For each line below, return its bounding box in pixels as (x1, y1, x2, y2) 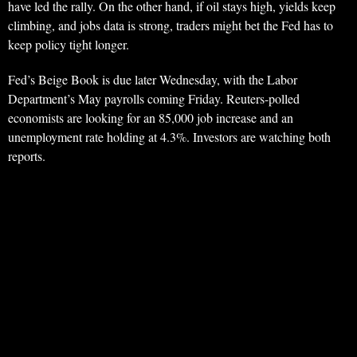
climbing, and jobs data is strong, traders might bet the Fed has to (8, 17, 333, 34)
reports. (8, 147, 45, 165)
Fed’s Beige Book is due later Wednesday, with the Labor (8, 71, 297, 88)
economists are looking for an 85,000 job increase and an (8, 109, 293, 127)
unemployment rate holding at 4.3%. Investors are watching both (8, 128, 331, 146)
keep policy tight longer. (8, 36, 129, 53)
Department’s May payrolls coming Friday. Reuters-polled (8, 90, 300, 108)
